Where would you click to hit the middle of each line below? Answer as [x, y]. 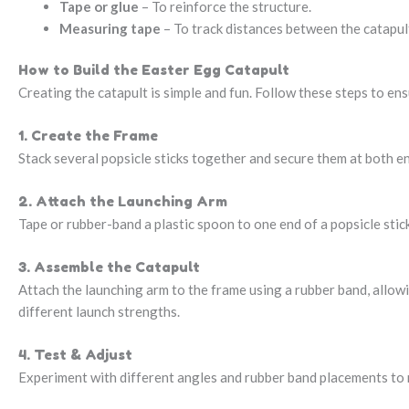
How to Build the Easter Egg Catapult [154, 70]
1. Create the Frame [88, 136]
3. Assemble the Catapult [109, 267]
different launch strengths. [99, 312]
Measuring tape [110, 28]
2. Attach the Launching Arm [123, 202]
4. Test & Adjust [75, 355]
